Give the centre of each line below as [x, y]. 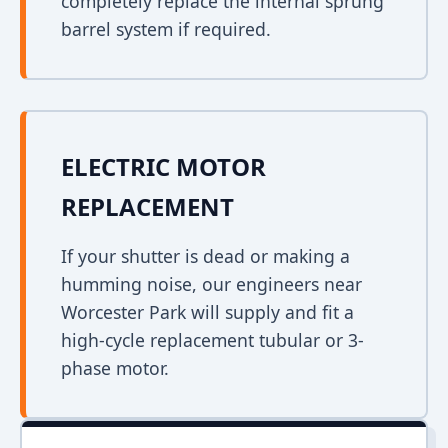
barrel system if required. [166, 29]
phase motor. [115, 368]
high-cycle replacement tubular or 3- [212, 340]
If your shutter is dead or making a [205, 256]
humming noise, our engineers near [211, 284]
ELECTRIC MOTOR [163, 166]
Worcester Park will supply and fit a [207, 312]
